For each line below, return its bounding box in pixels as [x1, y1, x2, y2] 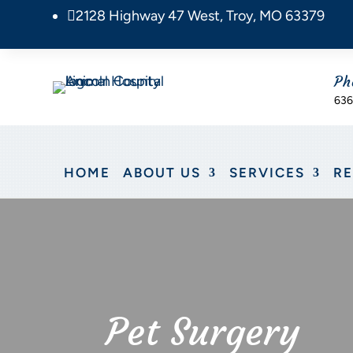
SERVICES [229, 165, 305, 180]
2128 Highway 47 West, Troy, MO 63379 [76, 7, 325, 24]
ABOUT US [123, 165, 201, 180]
